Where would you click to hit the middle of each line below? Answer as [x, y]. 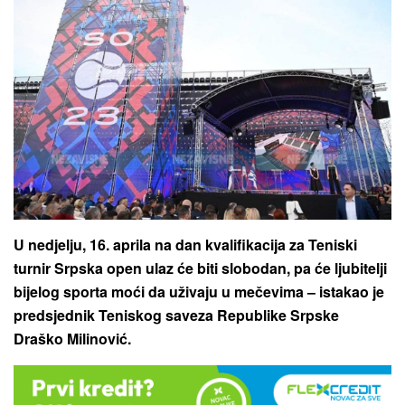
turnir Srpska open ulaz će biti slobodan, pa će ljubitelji [200, 268]
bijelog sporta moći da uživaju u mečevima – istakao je [199, 292]
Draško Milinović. [72, 339]
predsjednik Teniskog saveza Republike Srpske [176, 316]
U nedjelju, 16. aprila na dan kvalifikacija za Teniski [185, 245]
